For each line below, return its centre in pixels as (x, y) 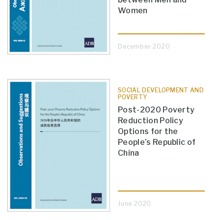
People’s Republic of (157, 142)
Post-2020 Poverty (156, 110)
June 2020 (135, 204)
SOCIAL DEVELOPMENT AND (161, 90)
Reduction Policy (151, 121)
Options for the (148, 132)
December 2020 (144, 47)
